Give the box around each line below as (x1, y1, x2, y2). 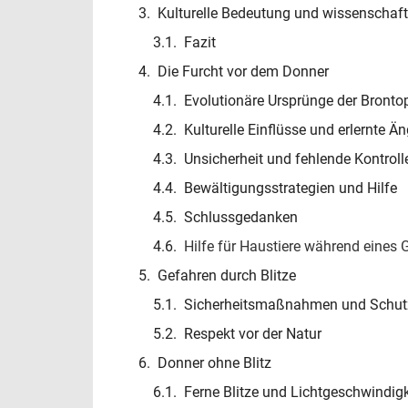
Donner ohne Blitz (158, 354, 271, 372)
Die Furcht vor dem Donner (158, 63, 329, 81)
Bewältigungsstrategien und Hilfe (184, 179, 397, 198)
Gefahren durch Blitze (158, 267, 296, 285)
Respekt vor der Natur (184, 325, 321, 343)
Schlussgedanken (184, 209, 298, 227)
